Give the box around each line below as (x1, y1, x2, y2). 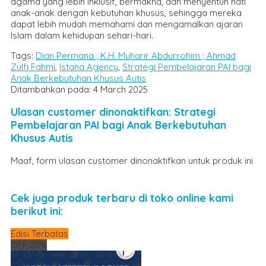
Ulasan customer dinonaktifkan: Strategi (11, 105, 216, 119)
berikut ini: (11, 204, 63, 218)
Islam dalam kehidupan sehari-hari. (11, 29, 153, 41)
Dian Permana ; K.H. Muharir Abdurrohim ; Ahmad (36, 49, 236, 61)
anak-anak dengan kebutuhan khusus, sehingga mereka (11, 7, 242, 18)
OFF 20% (11, 239, 47, 251)
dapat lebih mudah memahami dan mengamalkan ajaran (11, 18, 243, 30)
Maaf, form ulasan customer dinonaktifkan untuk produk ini (11, 154, 253, 166)
